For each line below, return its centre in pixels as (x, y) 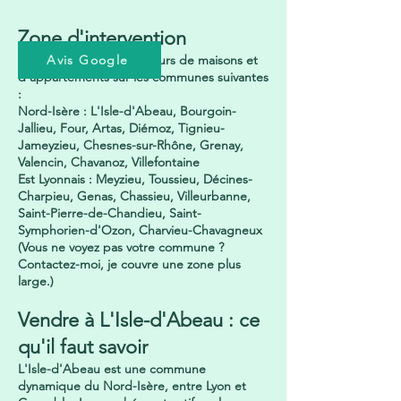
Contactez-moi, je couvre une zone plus (129, 264)
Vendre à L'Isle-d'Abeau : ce (139, 320)
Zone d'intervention (102, 38)
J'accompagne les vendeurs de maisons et (138, 60)
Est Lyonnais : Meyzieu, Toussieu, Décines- (135, 179)
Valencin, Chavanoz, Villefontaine (109, 162)
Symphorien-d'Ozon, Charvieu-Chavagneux (140, 230)
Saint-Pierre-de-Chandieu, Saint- (110, 213)
